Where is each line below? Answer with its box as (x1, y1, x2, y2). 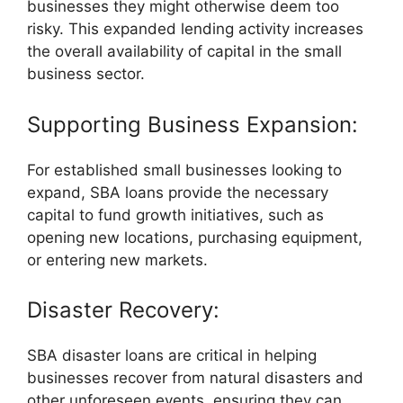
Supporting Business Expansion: (27, 111, 358, 138)
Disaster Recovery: (27, 297, 219, 324)
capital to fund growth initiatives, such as (27, 205, 324, 224)
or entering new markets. (27, 250, 208, 269)
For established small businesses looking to (27, 160, 342, 179)
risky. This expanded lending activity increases (27, 20, 363, 39)
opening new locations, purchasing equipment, (27, 228, 363, 246)
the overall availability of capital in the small (27, 42, 342, 61)
